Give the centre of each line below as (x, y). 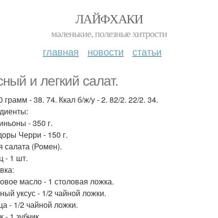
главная (61, 51)
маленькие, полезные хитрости (109, 33)
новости (106, 51)
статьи (147, 51)
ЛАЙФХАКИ (109, 18)
